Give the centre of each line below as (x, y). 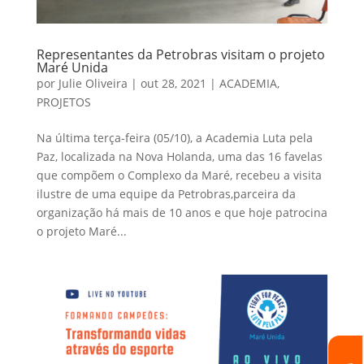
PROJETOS (63, 102)
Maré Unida (72, 68)
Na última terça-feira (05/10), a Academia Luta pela (174, 138)
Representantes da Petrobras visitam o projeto (180, 55)
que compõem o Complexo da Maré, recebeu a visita (179, 175)
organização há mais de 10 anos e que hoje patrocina (182, 213)
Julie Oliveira (93, 84)
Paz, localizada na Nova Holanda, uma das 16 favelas (179, 157)
